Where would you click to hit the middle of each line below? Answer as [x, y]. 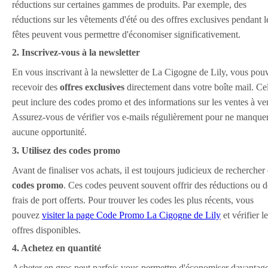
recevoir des [36, 87]
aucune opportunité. [49, 132]
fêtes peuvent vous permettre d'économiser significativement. [126, 34]
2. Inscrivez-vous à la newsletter [76, 53]
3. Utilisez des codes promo [66, 150]
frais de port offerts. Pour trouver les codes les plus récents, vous [133, 200]
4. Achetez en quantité [57, 248]
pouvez [27, 215]
